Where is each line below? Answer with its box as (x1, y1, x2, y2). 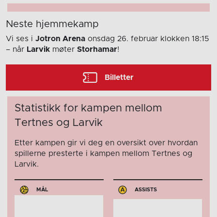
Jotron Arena (35, 35, 85, 43)
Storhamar (77, 46, 117, 54)
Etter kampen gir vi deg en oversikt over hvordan (15, 139, 198, 147)
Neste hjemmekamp (6, 19, 99, 30)
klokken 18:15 (160, 35, 209, 43)
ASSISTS (133, 186, 157, 192)
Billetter (105, 74, 134, 82)
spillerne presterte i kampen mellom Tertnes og (15, 150, 192, 158)
